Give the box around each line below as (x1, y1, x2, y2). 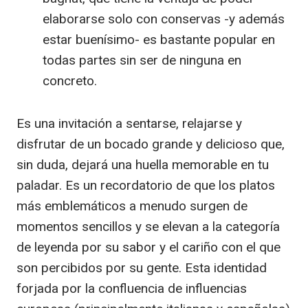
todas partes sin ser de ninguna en (43, 52, 241, 68)
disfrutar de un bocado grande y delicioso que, (16, 136, 285, 152)
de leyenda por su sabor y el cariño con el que (16, 239, 280, 255)
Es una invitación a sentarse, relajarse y (16, 115, 242, 131)
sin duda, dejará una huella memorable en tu (16, 157, 269, 173)
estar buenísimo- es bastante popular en (43, 32, 275, 47)
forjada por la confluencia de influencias (16, 280, 247, 296)
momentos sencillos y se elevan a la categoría (16, 219, 280, 234)
